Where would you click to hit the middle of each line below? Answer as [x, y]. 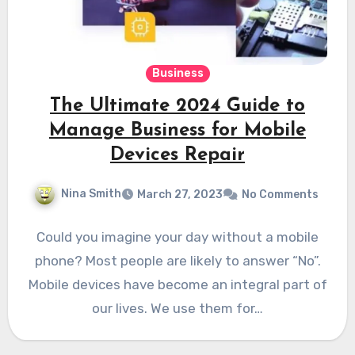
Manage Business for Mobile [177, 131]
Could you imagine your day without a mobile [177, 237]
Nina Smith [91, 194]
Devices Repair [177, 156]
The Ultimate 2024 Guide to [177, 107]
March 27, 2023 [179, 195]
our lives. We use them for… [177, 309]
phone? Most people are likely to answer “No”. [177, 261]
